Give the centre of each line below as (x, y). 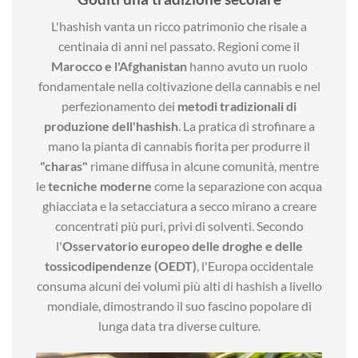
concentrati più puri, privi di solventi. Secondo (179, 226)
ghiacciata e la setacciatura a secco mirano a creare (179, 206)
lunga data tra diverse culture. (179, 326)
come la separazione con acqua (237, 186)
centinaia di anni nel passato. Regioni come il (179, 46)
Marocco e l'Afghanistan (119, 66)
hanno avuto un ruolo (247, 66)
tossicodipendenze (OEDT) (121, 266)
